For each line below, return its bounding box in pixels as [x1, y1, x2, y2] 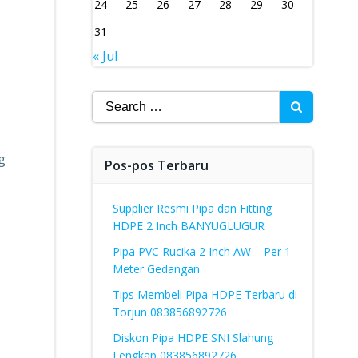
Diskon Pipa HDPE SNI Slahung [112, 330, 273, 345]
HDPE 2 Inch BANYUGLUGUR [112, 218, 265, 233]
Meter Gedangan [112, 261, 200, 276]
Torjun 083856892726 [112, 304, 227, 320]
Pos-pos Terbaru [104, 157, 209, 174]
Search [90, 91, 132, 109]
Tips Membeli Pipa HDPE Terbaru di [112, 287, 297, 302]
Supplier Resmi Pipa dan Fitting [112, 201, 272, 216]
